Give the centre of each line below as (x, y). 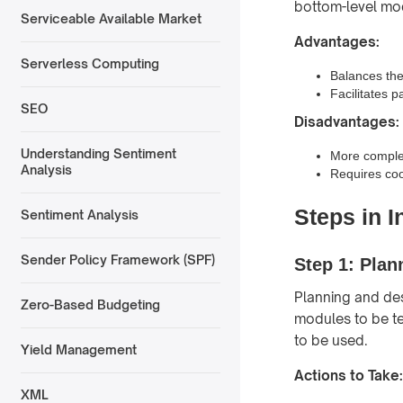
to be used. (331, 340)
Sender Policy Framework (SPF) (117, 260)
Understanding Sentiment (98, 154)
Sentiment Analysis (79, 215)
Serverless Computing (90, 64)
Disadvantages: (347, 121)
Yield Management (78, 350)
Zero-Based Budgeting (90, 305)
